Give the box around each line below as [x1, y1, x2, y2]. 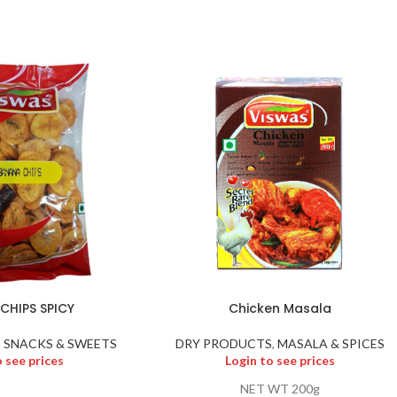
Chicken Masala [228, 299, 331, 317]
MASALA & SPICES [276, 335, 385, 351]
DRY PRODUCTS [175, 335, 272, 351]
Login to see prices [224, 352, 335, 368]
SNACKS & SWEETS [3, 335, 117, 351]
